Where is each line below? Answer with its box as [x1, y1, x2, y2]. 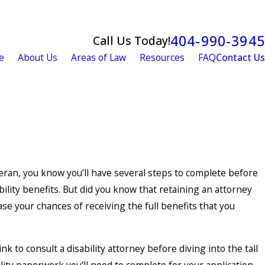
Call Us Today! [92, 33, 170, 49]
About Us [18, 51, 57, 64]
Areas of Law [71, 51, 126, 64]
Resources [140, 51, 185, 64]
